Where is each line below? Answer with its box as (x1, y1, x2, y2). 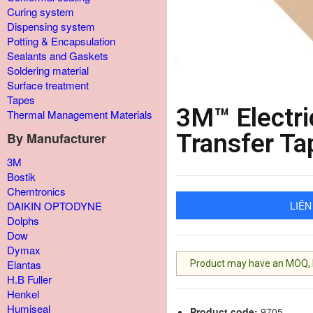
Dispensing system (7, 19, 95, 34)
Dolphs (7, 213, 39, 228)
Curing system (7, 4, 74, 19)
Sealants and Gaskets (7, 48, 108, 63)
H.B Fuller (7, 272, 52, 286)
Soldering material (7, 63, 89, 78)
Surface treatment (7, 78, 89, 92)
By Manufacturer (7, 129, 106, 147)
